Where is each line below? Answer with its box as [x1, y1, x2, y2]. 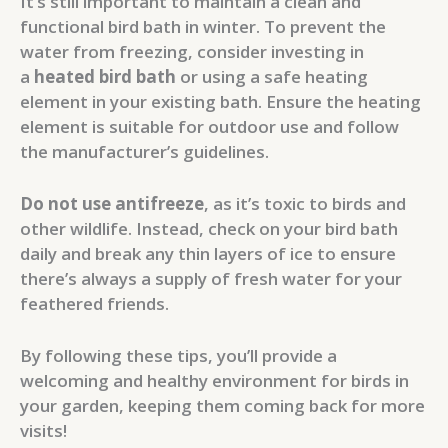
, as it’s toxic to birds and [204, 192, 406, 216]
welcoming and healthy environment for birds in [20, 369, 409, 393]
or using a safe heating [176, 65, 368, 89]
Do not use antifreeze [20, 192, 204, 216]
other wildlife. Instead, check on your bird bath [20, 217, 398, 241]
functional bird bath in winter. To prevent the [20, 15, 386, 39]
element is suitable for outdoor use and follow [20, 115, 399, 139]
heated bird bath [34, 65, 176, 89]
